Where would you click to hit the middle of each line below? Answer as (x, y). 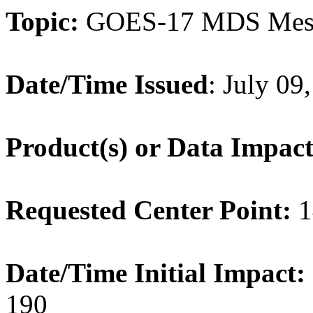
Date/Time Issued (107, 84)
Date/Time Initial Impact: (155, 273)
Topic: (42, 21)
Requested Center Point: (148, 210)
